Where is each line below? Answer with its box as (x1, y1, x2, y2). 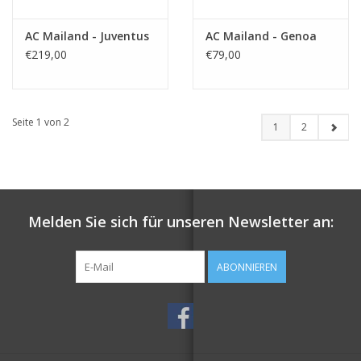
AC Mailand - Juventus (25, 28, 149, 44)
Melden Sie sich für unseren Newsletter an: (27, 212, 334, 232)
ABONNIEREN (216, 260, 277, 275)
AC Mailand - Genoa (205, 28, 317, 44)
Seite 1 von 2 (12, 115, 69, 130)
